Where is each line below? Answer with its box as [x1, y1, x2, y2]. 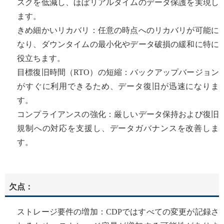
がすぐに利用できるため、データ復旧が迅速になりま [17, 82, 219, 91]
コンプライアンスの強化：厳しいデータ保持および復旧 [17, 110, 219, 119]
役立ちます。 [17, 54, 65, 63]
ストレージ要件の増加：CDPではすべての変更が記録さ [17, 207, 219, 216]
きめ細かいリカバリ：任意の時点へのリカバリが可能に [17, 26, 219, 35]
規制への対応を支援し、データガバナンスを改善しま [17, 124, 219, 133]
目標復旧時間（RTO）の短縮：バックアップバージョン [17, 68, 219, 77]
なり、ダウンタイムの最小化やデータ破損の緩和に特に [17, 40, 219, 49]
